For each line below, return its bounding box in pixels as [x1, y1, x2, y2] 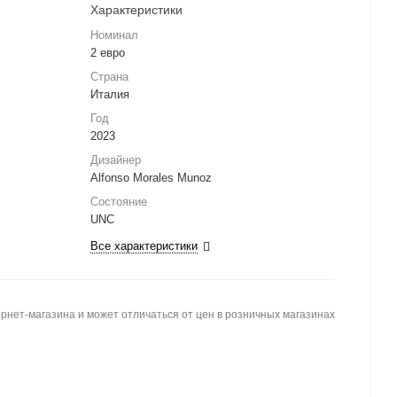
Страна [90, 70, 128, 84]
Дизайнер [90, 153, 141, 167]
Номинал [90, 28, 138, 43]
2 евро [90, 46, 125, 60]
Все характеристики [90, 239, 198, 253]
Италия [90, 88, 129, 102]
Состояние [90, 195, 147, 209]
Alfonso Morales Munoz [90, 171, 212, 185]
